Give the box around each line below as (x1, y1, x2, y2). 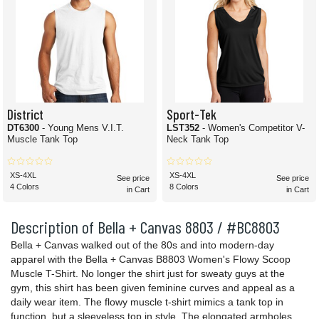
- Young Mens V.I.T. (42, 122, 124, 134)
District (7, 105, 43, 122)
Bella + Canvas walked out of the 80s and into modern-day (11, 239, 274, 251)
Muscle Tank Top (7, 134, 78, 145)
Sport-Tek (167, 105, 216, 122)
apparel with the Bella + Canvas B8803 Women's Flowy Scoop (11, 253, 291, 266)
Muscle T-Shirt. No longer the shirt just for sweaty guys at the (11, 268, 285, 280)
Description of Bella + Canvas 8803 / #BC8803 (11, 216, 280, 238)
